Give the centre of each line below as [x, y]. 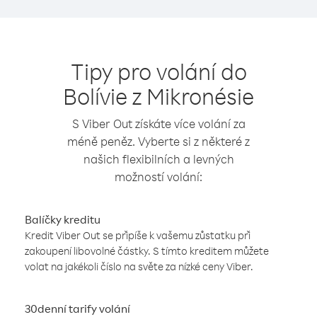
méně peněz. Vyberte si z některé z [158, 141]
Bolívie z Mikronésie [158, 96]
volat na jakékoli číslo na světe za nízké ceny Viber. [139, 266]
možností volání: [158, 177]
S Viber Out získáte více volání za [158, 123]
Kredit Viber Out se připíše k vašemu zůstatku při [138, 235]
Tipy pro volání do [158, 71]
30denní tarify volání [77, 309]
